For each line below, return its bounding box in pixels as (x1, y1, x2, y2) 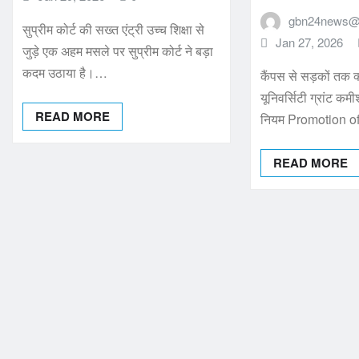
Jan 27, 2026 (275, 33, 343, 50)
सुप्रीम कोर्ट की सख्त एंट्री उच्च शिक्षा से (22, 20, 204, 39)
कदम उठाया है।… (22, 63, 107, 83)
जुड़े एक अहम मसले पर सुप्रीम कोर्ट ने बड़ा (22, 42, 213, 61)
